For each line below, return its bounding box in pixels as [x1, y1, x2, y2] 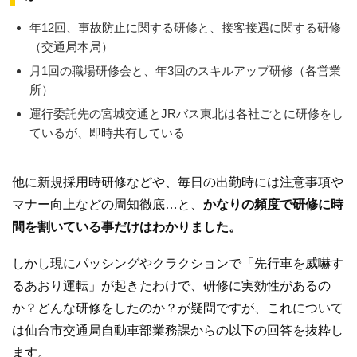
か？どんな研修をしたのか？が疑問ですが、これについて [12, 300, 343, 315]
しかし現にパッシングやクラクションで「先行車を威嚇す [12, 256, 343, 270]
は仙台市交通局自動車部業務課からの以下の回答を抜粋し [12, 323, 343, 337]
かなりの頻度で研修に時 [203, 198, 343, 212]
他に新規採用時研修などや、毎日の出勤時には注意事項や [12, 175, 343, 190]
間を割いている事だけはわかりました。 [12, 220, 241, 234]
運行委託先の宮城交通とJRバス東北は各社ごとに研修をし [29, 107, 343, 121]
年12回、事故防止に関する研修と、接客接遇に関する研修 [29, 21, 341, 35]
